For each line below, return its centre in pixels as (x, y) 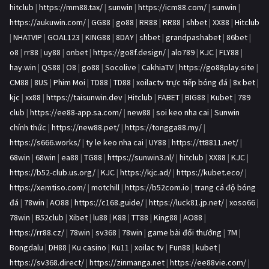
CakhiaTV (158, 68)
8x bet (244, 83)
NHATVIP (28, 38)
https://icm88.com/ (172, 8)
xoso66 (242, 203)
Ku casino (89, 248)
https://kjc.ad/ (146, 173)
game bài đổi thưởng (185, 233)
